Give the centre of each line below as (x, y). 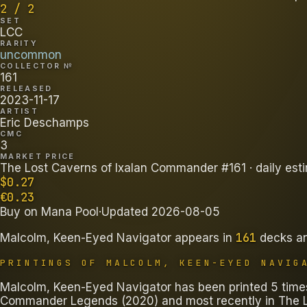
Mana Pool (70, 212)
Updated (126, 212)
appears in (202, 238)
